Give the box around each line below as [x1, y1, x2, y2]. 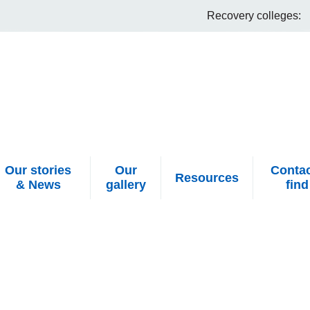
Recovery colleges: [207, 10, 301, 21]
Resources [175, 170, 239, 185]
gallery [105, 178, 146, 192]
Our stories [5, 163, 71, 177]
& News [15, 178, 61, 192]
